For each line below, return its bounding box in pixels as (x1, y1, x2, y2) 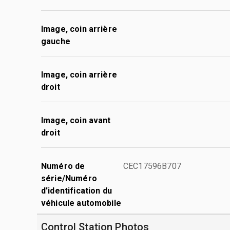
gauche (41, 36, 70, 46)
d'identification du (41, 185, 112, 196)
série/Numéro (41, 173, 97, 183)
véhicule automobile (41, 198, 121, 208)
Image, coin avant (41, 115, 111, 125)
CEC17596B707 (123, 161, 181, 171)
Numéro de (41, 161, 85, 171)
